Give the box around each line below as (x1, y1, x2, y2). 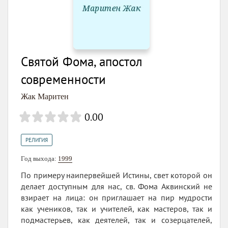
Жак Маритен (21, 92, 69, 101)
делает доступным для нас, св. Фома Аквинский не (21, 181, 212, 192)
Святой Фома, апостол (21, 53, 142, 70)
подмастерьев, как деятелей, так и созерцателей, (21, 215, 212, 225)
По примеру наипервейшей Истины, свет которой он (21, 170, 212, 181)
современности (21, 71, 106, 88)
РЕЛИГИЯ (25, 136, 48, 144)
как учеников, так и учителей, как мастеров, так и (21, 204, 212, 214)
